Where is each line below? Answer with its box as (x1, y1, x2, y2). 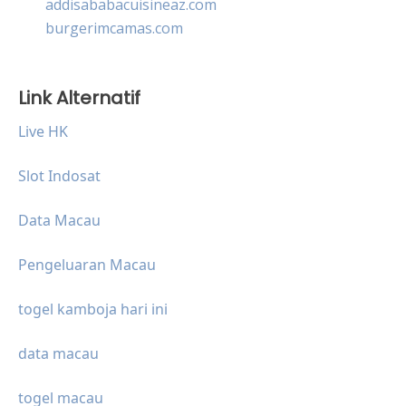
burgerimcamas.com (45, 17, 183, 38)
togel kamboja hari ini (18, 298, 168, 319)
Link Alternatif (18, 84, 140, 111)
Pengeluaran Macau (18, 254, 156, 275)
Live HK (18, 121, 68, 141)
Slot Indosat (18, 165, 101, 186)
